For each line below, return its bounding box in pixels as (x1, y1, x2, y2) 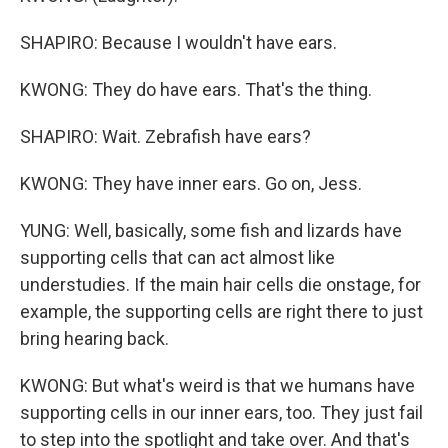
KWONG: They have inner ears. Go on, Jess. (20, 173, 362, 194)
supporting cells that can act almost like (20, 247, 335, 268)
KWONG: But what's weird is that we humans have (20, 375, 415, 396)
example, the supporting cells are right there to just (20, 301, 423, 322)
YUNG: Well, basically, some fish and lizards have (20, 220, 402, 241)
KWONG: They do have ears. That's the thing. (20, 79, 372, 100)
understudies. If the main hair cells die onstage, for (20, 274, 421, 295)
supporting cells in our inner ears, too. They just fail (20, 402, 423, 423)
